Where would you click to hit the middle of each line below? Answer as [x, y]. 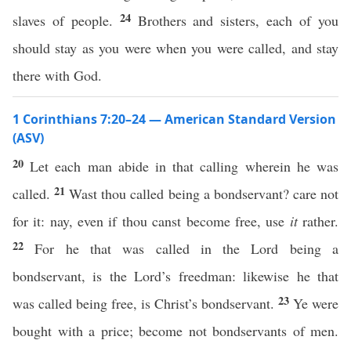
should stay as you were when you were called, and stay [175, 48]
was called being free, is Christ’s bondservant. [145, 303]
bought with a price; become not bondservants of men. [175, 331]
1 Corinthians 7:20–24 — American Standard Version [174, 119]
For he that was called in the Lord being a [187, 248]
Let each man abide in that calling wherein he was [185, 166]
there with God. [57, 75]
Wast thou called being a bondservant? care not [204, 194]
